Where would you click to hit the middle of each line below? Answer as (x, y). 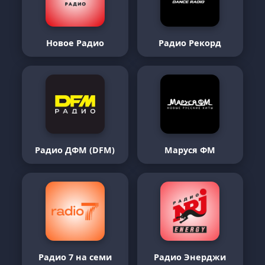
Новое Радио (75, 43)
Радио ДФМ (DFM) (75, 150)
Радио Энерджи (190, 257)
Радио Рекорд (190, 43)
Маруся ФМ (190, 150)
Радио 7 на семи (75, 257)
